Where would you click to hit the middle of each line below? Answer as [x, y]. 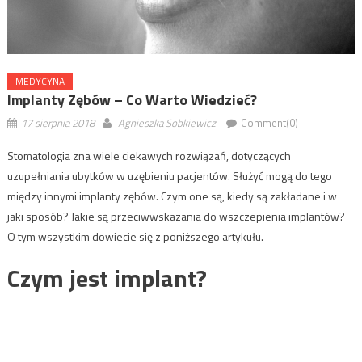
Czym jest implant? [107, 278]
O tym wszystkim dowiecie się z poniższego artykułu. [135, 237]
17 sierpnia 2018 [57, 123]
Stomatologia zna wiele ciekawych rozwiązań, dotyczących [149, 156]
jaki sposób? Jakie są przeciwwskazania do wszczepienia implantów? [176, 217]
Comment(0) [269, 123]
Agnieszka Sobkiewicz [166, 123]
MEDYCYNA [40, 82]
